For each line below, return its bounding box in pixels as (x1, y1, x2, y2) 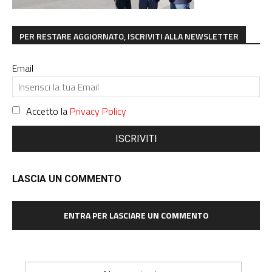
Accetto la (26, 104, 70, 119)
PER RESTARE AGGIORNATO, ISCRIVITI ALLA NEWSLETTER (19, 30, 239, 43)
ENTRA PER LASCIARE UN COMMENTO (63, 209, 209, 222)
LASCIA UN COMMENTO (12, 173, 121, 185)
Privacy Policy (70, 104, 126, 119)
